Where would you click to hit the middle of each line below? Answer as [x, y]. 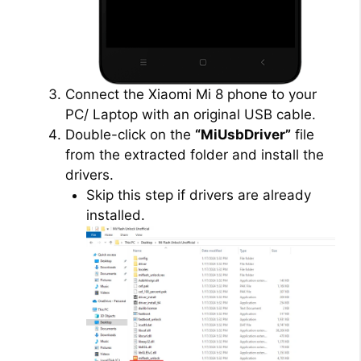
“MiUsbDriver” [243, 135]
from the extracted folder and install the [195, 155]
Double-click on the [130, 135]
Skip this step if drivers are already [198, 195]
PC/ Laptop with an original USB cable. [191, 115]
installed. [115, 216]
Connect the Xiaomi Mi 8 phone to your [191, 95]
